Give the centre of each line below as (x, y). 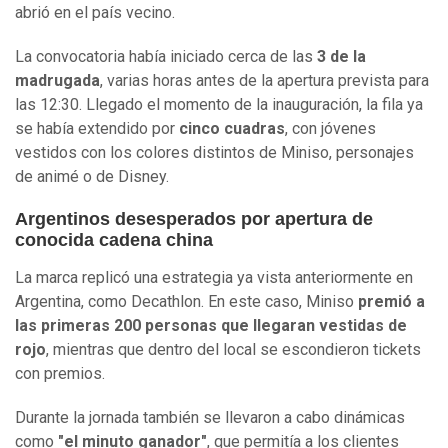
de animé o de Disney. (94, 177)
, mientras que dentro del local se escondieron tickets (233, 350)
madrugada (57, 81)
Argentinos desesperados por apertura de (194, 219)
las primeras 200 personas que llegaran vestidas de (211, 326)
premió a (391, 302)
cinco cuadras (230, 129)
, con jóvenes (330, 129)
